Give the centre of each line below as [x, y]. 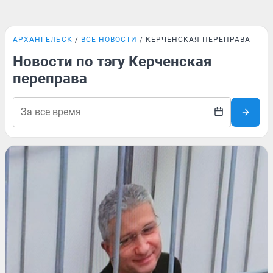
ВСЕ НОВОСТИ [109, 40]
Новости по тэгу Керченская [112, 62]
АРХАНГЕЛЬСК [43, 40]
